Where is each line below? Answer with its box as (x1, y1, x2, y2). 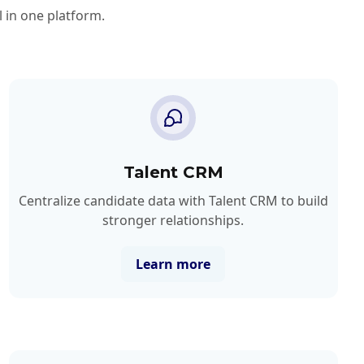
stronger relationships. (102, 210, 245, 229)
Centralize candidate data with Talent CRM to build (18, 191, 328, 210)
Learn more (136, 254, 211, 273)
